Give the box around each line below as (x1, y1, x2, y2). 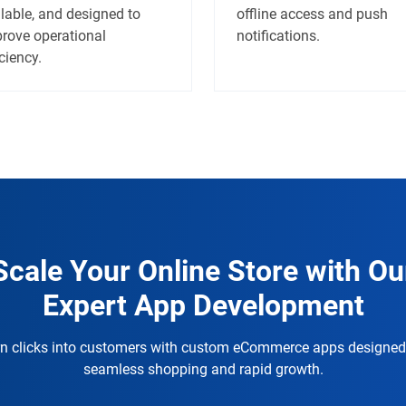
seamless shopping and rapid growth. (82, 360, 324, 378)
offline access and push (237, 5, 388, 23)
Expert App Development (42, 287, 364, 323)
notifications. (237, 26, 320, 44)
